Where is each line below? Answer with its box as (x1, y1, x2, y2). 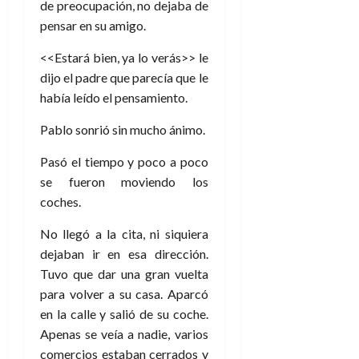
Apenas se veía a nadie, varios (40, 325, 208, 341)
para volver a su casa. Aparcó (40, 285, 208, 301)
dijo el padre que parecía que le (40, 69, 208, 85)
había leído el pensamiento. (40, 89, 188, 105)
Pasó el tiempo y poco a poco (40, 153, 208, 169)
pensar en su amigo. (40, 17, 146, 33)
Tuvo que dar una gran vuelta (40, 265, 208, 281)
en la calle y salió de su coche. (40, 305, 208, 321)
